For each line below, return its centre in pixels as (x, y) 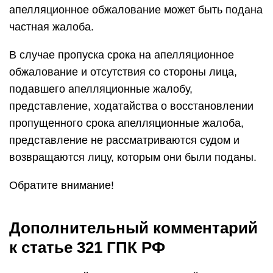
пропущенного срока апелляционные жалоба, (126, 123)
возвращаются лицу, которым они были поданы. (133, 157)
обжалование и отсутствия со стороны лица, (123, 72)
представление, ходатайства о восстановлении (131, 106)
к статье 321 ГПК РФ (87, 247)
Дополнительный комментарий (133, 228)
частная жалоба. (51, 27)
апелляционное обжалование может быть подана (136, 10)
